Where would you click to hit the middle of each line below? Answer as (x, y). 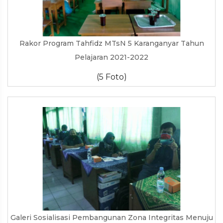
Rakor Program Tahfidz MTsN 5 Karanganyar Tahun (111, 43)
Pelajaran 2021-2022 (111, 57)
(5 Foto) (111, 77)
